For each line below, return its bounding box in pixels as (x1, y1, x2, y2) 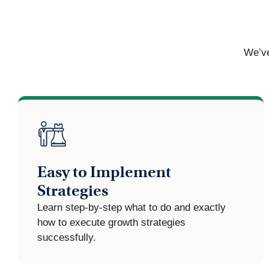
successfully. (37, 231, 96, 244)
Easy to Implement (37, 163, 171, 182)
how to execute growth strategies (37, 216, 186, 229)
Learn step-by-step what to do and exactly (37, 201, 226, 214)
